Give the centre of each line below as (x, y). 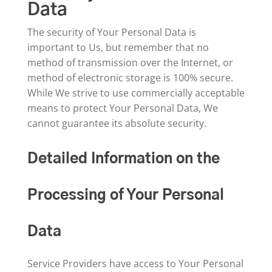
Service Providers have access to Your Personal (135, 263)
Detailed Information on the (123, 159)
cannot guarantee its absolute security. (117, 123)
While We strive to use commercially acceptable (136, 93)
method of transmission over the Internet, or (130, 63)
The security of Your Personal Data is (111, 32)
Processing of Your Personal (125, 195)
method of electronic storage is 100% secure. (130, 78)
